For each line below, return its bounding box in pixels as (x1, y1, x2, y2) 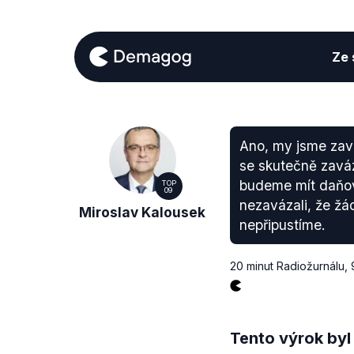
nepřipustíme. (239, 217, 326, 233)
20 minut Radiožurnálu (229, 259, 345, 273)
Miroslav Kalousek (79, 204, 206, 220)
